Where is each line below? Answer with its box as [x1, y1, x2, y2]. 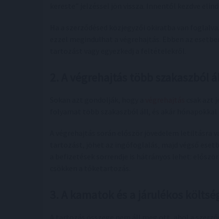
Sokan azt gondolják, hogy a [50, 95, 145, 105]
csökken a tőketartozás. [50, 163, 131, 173]
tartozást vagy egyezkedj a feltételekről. [50, 46, 186, 56]
